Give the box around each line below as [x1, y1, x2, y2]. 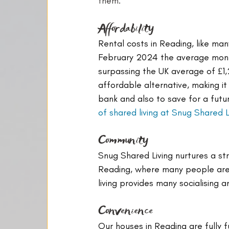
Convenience [98, 202, 153, 219]
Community [98, 132, 148, 148]
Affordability [98, 20, 153, 36]
